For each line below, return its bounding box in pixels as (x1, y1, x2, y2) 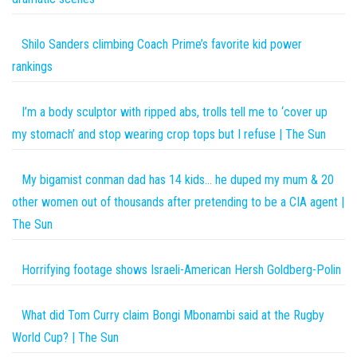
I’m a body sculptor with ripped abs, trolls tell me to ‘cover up (22, 104, 328, 120)
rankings (12, 58, 53, 74)
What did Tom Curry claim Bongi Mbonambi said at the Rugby (22, 307, 324, 323)
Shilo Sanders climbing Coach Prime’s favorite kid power (22, 36, 302, 52)
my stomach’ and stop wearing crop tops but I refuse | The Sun (12, 126, 326, 142)
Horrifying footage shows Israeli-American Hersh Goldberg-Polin (22, 261, 341, 277)
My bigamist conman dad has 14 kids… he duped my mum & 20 (22, 171, 334, 187)
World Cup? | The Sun (12, 329, 119, 345)
